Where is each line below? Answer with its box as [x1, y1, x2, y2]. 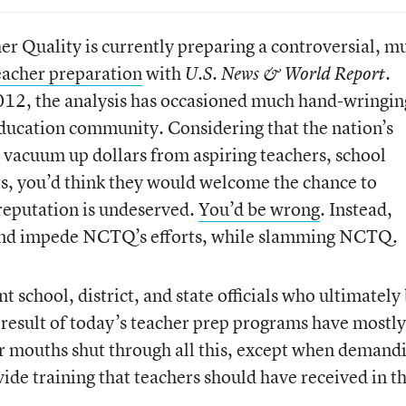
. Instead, [319, 197, 392, 221]
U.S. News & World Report [184, 62, 385, 85]
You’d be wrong [198, 197, 320, 221]
